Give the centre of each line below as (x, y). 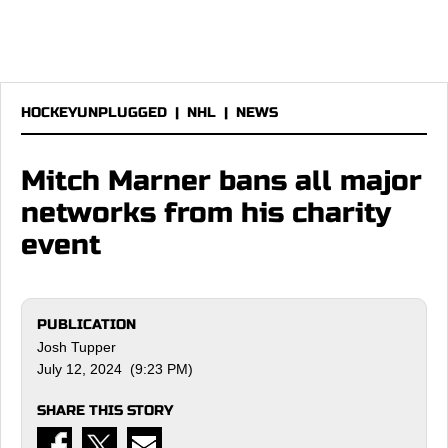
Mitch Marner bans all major (221, 181)
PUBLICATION (86, 324)
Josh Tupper (76, 347)
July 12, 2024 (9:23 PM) (115, 369)
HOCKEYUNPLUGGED (94, 112)
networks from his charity (206, 213)
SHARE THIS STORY (105, 410)
